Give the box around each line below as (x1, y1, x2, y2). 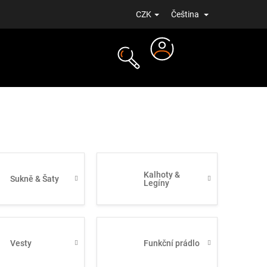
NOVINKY (21, 110, 61, 122)
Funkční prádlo (143, 238, 200, 248)
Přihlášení (162, 61, 198, 71)
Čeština (171, 10, 201, 19)
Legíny (143, 178, 169, 188)
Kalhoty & (143, 170, 180, 179)
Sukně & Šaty (10, 174, 60, 184)
